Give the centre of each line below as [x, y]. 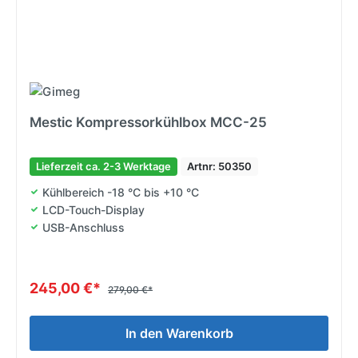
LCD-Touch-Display [94, 209]
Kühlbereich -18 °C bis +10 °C [121, 192]
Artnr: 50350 [219, 166]
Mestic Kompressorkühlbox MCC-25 [148, 122]
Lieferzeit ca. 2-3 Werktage [103, 166]
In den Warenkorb [179, 333]
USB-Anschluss [84, 227]
